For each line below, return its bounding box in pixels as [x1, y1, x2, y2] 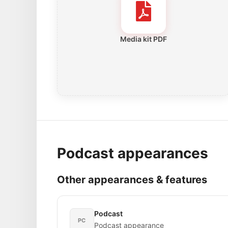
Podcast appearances [57, 144, 208, 162]
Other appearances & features [57, 173, 207, 186]
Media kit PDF [120, 34, 167, 43]
